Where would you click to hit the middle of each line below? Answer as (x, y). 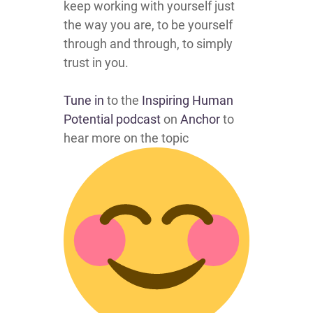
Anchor (200, 119)
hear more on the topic (126, 138)
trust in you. (96, 63)
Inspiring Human (188, 100)
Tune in (84, 100)
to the (123, 100)
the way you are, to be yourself (148, 25)
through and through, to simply (148, 44)
